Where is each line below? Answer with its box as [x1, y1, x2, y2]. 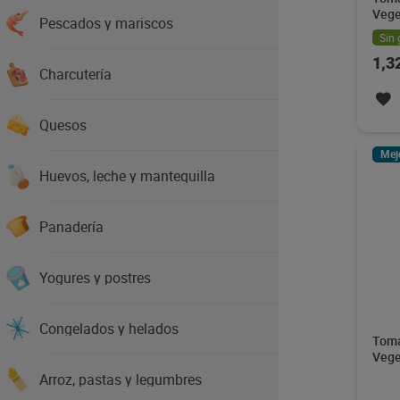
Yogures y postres [39, 268, 151, 287]
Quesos [39, 115, 87, 135]
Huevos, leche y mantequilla [39, 166, 215, 186]
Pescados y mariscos [39, 13, 173, 33]
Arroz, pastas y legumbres [39, 370, 202, 389]
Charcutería [39, 64, 112, 84]
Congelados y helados [39, 319, 179, 338]
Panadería [39, 217, 104, 237]
